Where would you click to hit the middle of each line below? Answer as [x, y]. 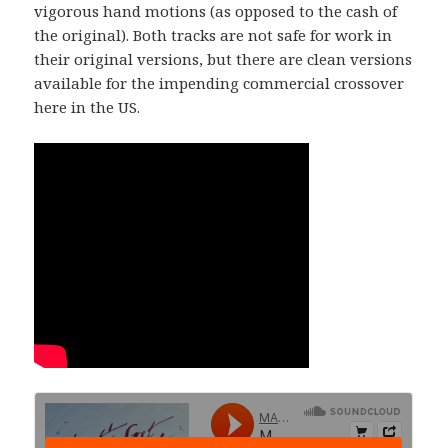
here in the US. [87, 106]
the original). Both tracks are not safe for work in [213, 34]
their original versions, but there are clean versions [223, 58]
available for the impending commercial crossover [219, 82]
